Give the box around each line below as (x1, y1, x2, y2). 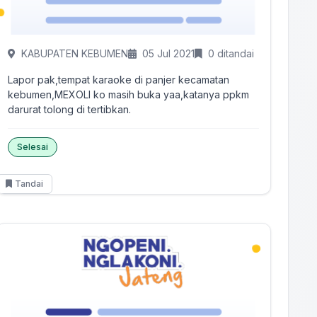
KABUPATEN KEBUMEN (21, 47, 129, 59)
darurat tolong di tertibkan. (8, 103, 132, 115)
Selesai (17, 142, 49, 152)
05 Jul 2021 (142, 47, 195, 59)
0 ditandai (208, 47, 255, 59)
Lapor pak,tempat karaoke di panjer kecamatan (8, 74, 230, 86)
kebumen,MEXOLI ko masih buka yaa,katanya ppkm (8, 88, 250, 100)
